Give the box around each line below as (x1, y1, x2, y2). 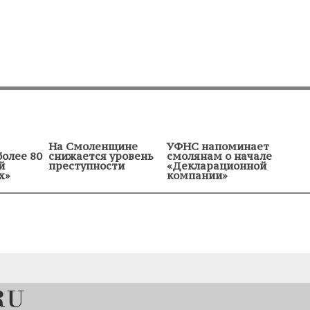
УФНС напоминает (167, 139, 269, 153)
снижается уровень (48, 149, 154, 163)
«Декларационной (167, 158, 266, 172)
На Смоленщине (48, 139, 138, 153)
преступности (48, 158, 125, 172)
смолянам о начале (167, 149, 272, 163)
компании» (167, 168, 228, 182)
